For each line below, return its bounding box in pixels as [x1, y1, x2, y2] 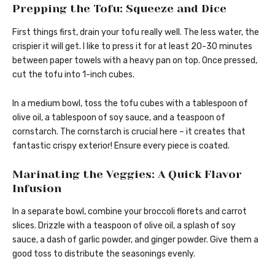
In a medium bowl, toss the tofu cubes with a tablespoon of [12, 98, 248, 109]
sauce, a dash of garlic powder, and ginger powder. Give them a [12, 234, 258, 246]
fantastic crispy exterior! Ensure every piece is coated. [12, 140, 230, 151]
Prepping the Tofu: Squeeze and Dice [12, 2, 227, 15]
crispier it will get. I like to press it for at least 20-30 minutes [12, 41, 252, 52]
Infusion [12, 182, 61, 195]
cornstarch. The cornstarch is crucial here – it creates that [12, 126, 246, 137]
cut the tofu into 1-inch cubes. [12, 69, 134, 80]
